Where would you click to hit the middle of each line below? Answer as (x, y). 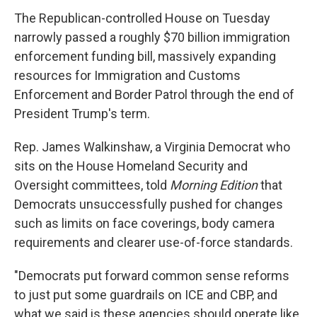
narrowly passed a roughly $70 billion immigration (152, 37)
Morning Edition (214, 185)
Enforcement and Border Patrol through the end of (154, 94)
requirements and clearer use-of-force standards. (154, 242)
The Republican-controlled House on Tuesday (142, 18)
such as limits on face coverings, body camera (144, 223)
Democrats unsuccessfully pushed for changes (149, 204)
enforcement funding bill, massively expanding (145, 56)
